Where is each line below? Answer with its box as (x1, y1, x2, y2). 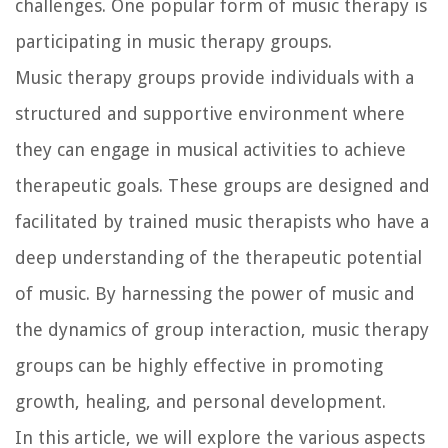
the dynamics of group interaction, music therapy (15, 318, 429, 340)
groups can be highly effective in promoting (15, 354, 383, 376)
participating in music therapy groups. (15, 30, 332, 52)
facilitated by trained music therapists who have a (15, 210, 429, 232)
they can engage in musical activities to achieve (15, 138, 406, 160)
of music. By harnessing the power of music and (15, 282, 415, 304)
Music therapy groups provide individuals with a (15, 66, 414, 88)
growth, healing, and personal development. (15, 390, 386, 412)
